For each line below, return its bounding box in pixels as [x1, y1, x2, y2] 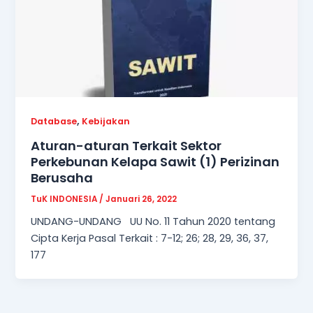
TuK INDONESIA [31, 193, 100, 205]
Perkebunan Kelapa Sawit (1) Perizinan [31, 152, 280, 170]
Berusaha [31, 168, 94, 187]
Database [31, 115, 78, 127]
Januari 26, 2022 [105, 193, 177, 205]
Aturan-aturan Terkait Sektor [31, 136, 222, 154]
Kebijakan [82, 115, 131, 127]
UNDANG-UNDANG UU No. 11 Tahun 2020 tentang [31, 214, 276, 229]
